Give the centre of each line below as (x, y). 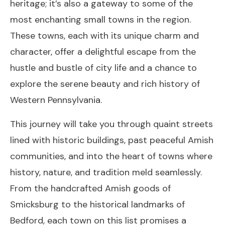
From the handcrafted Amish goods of (90, 189)
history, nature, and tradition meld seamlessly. (106, 173)
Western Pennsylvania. (56, 100)
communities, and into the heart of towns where (111, 156)
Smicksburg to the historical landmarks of (97, 205)
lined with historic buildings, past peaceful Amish (112, 140)
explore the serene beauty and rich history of (105, 84)
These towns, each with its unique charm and (104, 36)
